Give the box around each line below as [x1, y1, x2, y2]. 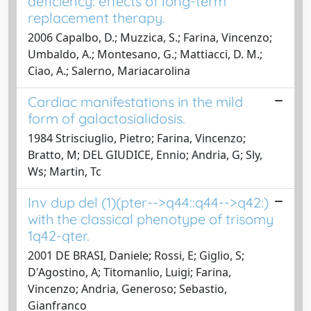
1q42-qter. [28, 226, 90, 244]
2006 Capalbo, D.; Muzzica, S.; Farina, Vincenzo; [28, 29, 272, 45]
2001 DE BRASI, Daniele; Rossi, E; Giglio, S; [28, 247, 244, 263]
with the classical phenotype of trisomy [28, 210, 274, 228]
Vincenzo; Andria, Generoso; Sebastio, [28, 280, 227, 296]
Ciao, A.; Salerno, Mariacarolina [28, 62, 190, 78]
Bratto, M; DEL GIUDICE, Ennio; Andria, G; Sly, [28, 146, 262, 162]
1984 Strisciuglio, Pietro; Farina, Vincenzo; [28, 130, 246, 146]
